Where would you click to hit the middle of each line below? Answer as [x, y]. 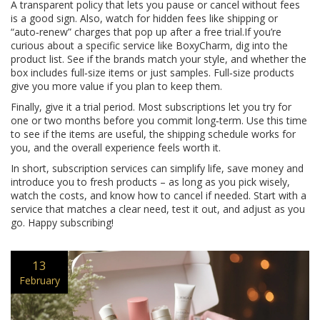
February [39, 280]
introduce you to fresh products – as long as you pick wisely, [150, 182]
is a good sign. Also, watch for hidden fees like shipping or [144, 18]
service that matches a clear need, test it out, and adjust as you [158, 209]
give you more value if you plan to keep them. [116, 86]
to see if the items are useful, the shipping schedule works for [153, 134]
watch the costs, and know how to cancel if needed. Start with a [159, 195]
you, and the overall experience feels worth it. [116, 147]
